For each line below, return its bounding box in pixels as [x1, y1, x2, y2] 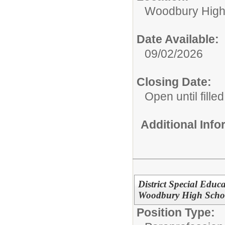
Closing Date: [137, 75, 211, 88]
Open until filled [145, 90, 224, 103]
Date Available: [137, 33, 219, 46]
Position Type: [137, 205, 215, 219]
